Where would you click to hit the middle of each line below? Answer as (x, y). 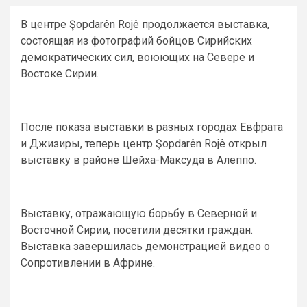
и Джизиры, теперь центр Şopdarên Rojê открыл (144, 144)
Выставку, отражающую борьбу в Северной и (139, 213)
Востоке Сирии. (60, 74)
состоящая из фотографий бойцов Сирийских (136, 41)
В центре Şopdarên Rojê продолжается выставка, (145, 24)
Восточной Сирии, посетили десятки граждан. (137, 230)
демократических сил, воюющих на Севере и (137, 57)
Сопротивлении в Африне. (88, 263)
